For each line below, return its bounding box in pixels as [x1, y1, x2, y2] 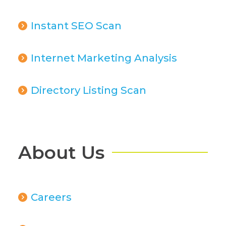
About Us [18, 141, 104, 163]
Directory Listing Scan [30, 83, 146, 96]
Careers [30, 190, 72, 203]
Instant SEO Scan [30, 19, 122, 32]
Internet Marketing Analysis [30, 51, 177, 64]
